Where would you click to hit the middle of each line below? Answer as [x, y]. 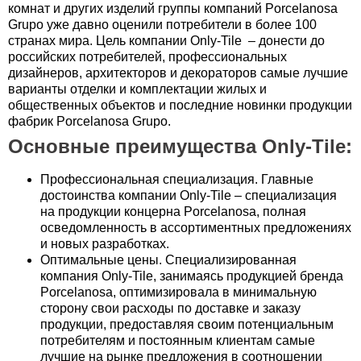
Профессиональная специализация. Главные [177, 179]
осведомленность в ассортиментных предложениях [196, 228]
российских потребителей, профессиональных [147, 57]
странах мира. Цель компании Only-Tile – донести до [166, 41]
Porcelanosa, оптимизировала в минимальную [178, 292]
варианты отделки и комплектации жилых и [137, 89]
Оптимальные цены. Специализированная [168, 260]
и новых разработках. [105, 244]
